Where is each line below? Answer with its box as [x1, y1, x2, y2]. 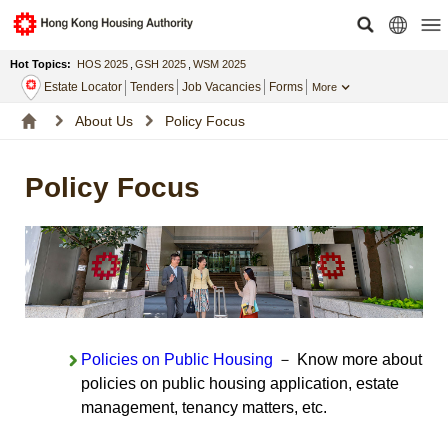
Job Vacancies [182, 80, 261, 95]
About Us [75, 112, 133, 129]
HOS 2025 [77, 58, 128, 70]
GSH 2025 [135, 58, 186, 70]
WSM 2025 [193, 58, 246, 70]
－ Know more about [273, 350, 422, 368]
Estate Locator [44, 80, 122, 95]
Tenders [130, 80, 174, 95]
